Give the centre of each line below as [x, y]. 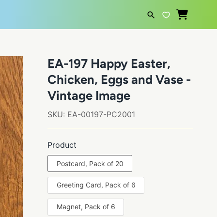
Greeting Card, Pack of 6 [96, 185]
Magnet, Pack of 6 [86, 207]
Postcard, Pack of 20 [90, 163]
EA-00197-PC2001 [101, 115]
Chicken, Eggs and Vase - [119, 80]
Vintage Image [89, 96]
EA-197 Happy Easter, [109, 64]
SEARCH [146, 48]
